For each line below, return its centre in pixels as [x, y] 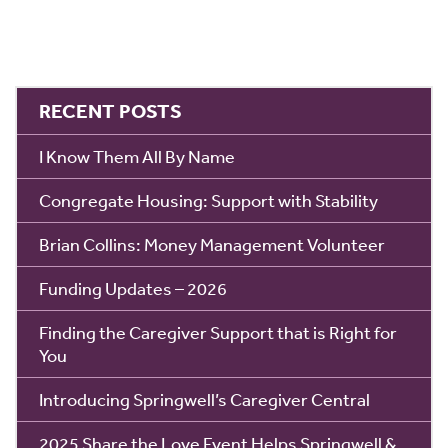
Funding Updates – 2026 [133, 288]
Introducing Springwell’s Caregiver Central [204, 399]
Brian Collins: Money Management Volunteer [212, 244]
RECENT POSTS [110, 111]
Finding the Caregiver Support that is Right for [218, 332]
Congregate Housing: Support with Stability [208, 200]
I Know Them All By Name [137, 156]
